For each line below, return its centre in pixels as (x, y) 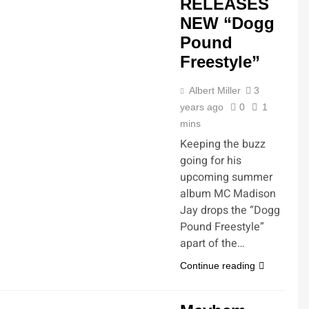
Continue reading (218, 266)
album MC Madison (228, 194)
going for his (211, 161)
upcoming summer (226, 177)
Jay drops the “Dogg (230, 210)
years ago (202, 107)
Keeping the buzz (223, 144)
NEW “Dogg (227, 23)
